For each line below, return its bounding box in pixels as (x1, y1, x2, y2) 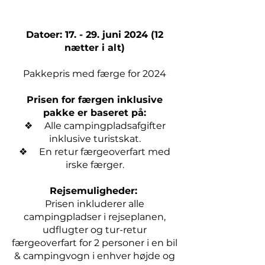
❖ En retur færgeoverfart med (19, 146, 170, 157)
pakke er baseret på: (43, 107, 146, 118)
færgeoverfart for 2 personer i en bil (12, 237, 177, 248)
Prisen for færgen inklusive (27, 94, 163, 105)
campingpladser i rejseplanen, (24, 211, 166, 222)
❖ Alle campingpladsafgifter (24, 120, 166, 131)
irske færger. (65, 159, 124, 170)
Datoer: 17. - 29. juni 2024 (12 (26, 29, 163, 40)
